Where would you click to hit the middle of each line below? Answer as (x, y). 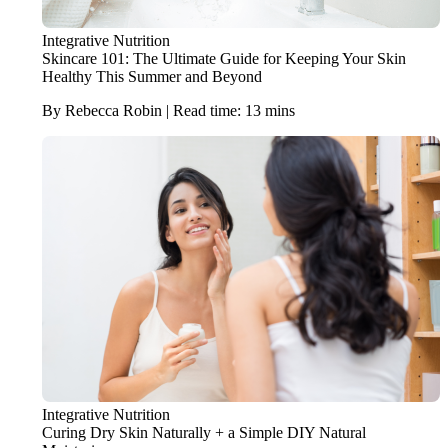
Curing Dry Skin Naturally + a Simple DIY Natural (203, 432)
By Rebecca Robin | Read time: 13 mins (168, 110)
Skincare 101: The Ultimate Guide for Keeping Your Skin (223, 58)
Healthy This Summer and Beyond (151, 76)
